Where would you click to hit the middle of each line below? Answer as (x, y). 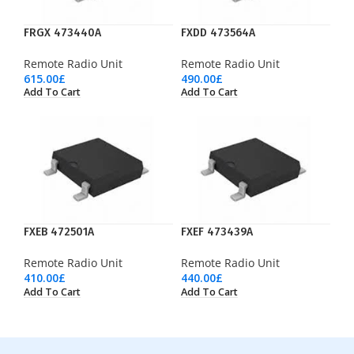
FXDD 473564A (218, 32)
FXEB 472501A (59, 232)
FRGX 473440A (62, 32)
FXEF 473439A (217, 232)
